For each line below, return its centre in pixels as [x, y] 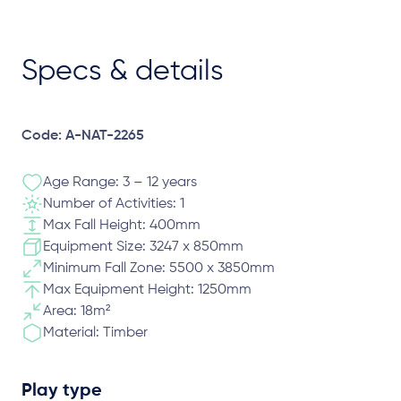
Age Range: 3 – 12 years [120, 183]
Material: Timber [95, 333]
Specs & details [123, 72]
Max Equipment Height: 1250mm [147, 290]
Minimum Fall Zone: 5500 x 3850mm [159, 269]
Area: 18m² [77, 311]
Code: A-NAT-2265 [83, 136]
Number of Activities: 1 [114, 204]
